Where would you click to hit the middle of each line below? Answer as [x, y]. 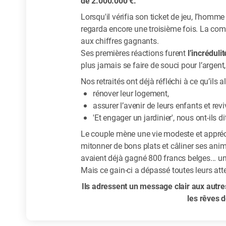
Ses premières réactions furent [134, 52]
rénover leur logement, [132, 93]
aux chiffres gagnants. [120, 40]
